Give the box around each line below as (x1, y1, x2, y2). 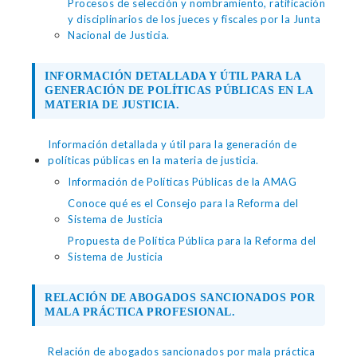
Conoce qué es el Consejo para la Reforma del (68, 197, 298, 210)
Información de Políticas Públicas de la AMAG (68, 175, 296, 188)
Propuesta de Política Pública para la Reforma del (68, 234, 316, 247)
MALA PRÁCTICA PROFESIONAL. (45, 306, 235, 318)
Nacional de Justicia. (68, 29, 170, 41)
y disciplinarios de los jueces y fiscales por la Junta (68, 13, 320, 25)
